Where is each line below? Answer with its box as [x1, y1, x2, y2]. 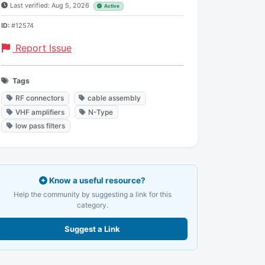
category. [76, 200, 108, 209]
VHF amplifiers [15, 107, 64, 117]
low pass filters [15, 121, 65, 130]
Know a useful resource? [47, 175, 146, 185]
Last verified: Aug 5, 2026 [10, 1, 91, 10]
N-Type [88, 107, 114, 117]
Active [104, 3, 120, 9]
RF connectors [15, 93, 64, 103]
